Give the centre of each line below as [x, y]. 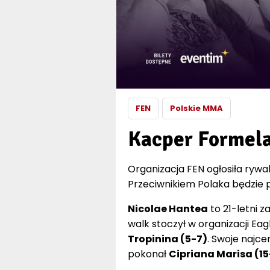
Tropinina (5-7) [167, 239]
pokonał [148, 254]
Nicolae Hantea [168, 209]
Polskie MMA [196, 108]
